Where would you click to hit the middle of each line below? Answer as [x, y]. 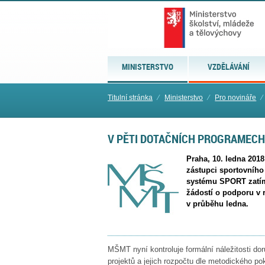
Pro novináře [236, 98]
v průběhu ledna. [217, 204]
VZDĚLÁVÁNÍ [229, 67]
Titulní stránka [130, 98]
